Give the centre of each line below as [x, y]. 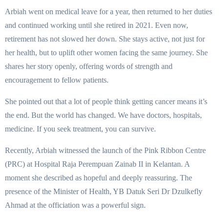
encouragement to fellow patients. [57, 80]
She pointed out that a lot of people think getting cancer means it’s [106, 101]
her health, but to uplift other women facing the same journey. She [106, 52]
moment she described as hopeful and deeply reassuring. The [99, 177]
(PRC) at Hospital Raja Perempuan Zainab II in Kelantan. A [97, 164]
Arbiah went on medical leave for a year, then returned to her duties [109, 11]
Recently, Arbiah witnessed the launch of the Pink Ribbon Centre [105, 150]
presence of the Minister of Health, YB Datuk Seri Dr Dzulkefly [104, 191]
